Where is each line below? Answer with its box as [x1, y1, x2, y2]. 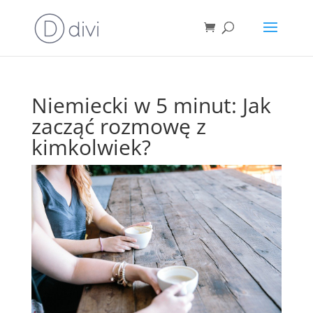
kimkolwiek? [31, 133, 151, 161]
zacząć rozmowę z [31, 112, 206, 140]
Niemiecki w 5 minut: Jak [31, 91, 271, 119]
